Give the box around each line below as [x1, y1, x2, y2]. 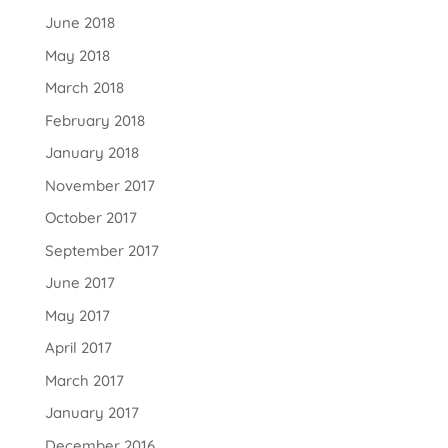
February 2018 [44, 110, 145, 130]
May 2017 [44, 305, 110, 325]
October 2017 [44, 208, 137, 228]
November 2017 [44, 175, 155, 195]
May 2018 [44, 45, 110, 65]
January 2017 [44, 403, 139, 423]
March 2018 [44, 78, 124, 98]
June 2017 [44, 273, 115, 293]
